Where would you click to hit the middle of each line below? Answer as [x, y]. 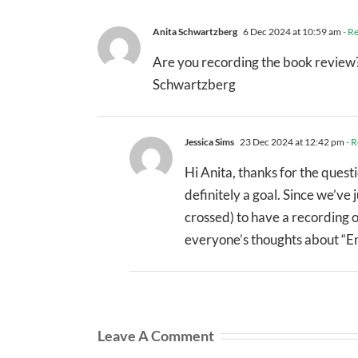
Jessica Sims [209, 141]
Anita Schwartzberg [195, 31]
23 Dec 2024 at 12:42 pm [291, 141]
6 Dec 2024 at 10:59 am [291, 31]
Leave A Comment [156, 335]
